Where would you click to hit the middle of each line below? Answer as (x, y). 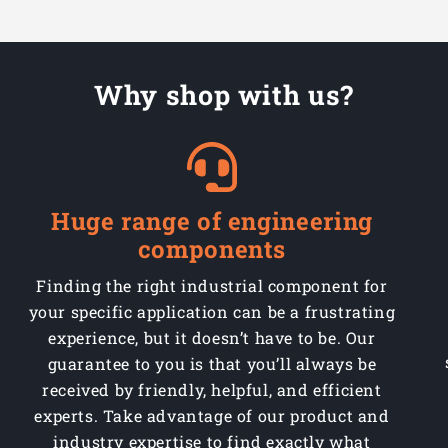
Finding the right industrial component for (212, 286)
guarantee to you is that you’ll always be (212, 364)
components (212, 249)
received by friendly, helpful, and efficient (212, 390)
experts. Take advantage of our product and (212, 416)
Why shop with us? (224, 95)
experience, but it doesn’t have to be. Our (212, 338)
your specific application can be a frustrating (212, 312)
